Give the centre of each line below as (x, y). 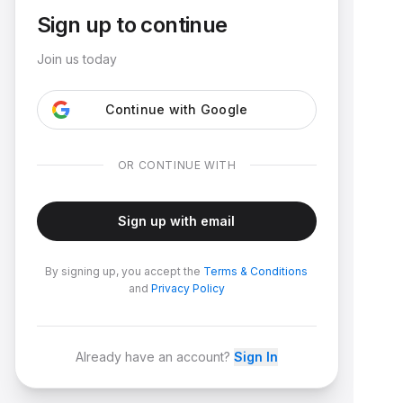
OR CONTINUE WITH (177, 165)
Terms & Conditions (256, 271)
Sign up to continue (132, 24)
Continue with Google (177, 109)
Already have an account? (153, 356)
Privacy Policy (188, 288)
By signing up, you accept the (125, 271)
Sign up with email (177, 220)
